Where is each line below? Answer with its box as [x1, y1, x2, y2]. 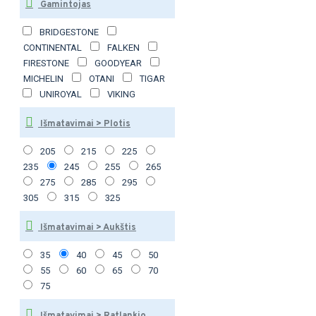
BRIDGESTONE [39, 27, 99, 37]
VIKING [107, 89, 135, 99]
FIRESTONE [23, 58, 69, 68]
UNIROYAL [39, 89, 82, 99]
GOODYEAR [95, 58, 142, 68]
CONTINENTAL [23, 42, 82, 53]
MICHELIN [23, 73, 63, 84]
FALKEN [107, 42, 140, 53]
